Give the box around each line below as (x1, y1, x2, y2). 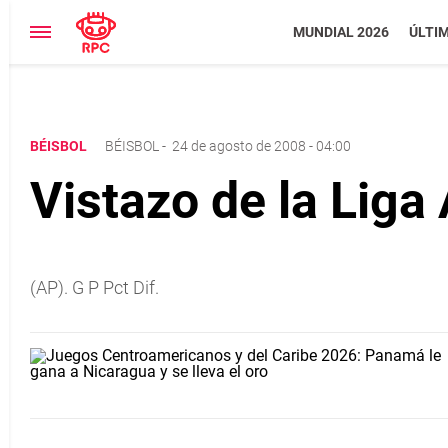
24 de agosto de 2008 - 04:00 (172, 138, 351, 154)
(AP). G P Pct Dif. (30, 277, 159, 298)
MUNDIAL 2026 (292, 24, 389, 40)
